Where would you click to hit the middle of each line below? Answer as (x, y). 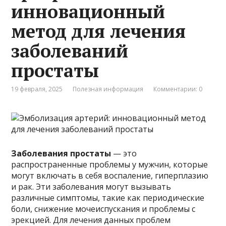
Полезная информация (108, 89)
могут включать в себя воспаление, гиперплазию (110, 176)
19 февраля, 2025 (37, 89)
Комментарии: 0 (178, 89)
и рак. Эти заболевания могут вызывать (91, 187)
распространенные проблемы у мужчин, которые (110, 165)
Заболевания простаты (61, 154)
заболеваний (70, 51)
